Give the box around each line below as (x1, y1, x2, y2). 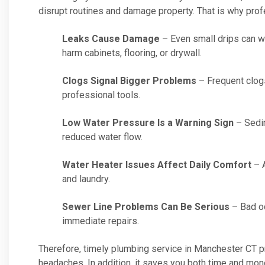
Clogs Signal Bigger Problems (62, 75, 196, 86)
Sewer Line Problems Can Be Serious (62, 201, 230, 212)
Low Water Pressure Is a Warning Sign (62, 117, 234, 128)
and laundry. (62, 173, 110, 185)
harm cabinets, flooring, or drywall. (62, 47, 202, 59)
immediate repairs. (62, 215, 139, 227)
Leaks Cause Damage (62, 33, 160, 44)
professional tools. (62, 89, 140, 101)
